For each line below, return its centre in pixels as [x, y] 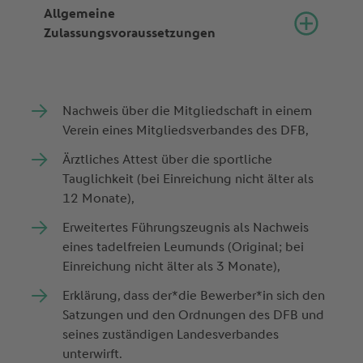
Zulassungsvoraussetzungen [130, 32]
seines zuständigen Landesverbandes [171, 334]
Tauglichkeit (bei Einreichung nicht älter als [188, 178]
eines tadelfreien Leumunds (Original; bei [184, 246]
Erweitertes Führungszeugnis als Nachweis [186, 227]
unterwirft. [94, 353]
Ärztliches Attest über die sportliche [168, 159]
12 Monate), [100, 198]
